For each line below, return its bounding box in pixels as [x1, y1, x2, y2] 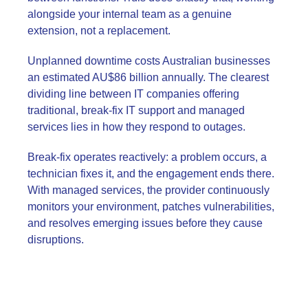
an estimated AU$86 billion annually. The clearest [27, 71, 269, 83]
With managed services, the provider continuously [27, 184, 269, 196]
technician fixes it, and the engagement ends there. [27, 167, 274, 179]
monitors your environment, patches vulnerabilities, [27, 200, 274, 212]
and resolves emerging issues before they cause [27, 217, 263, 229]
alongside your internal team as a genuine [27, 8, 232, 20]
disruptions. [27, 233, 84, 245]
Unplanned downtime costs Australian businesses [27, 54, 270, 67]
